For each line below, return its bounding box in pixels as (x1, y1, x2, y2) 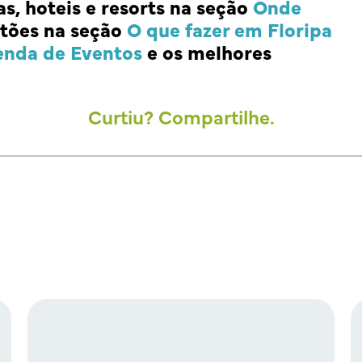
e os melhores (142, 38, 271, 65)
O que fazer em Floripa (127, 15, 332, 43)
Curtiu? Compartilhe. (87, 103, 275, 130)
